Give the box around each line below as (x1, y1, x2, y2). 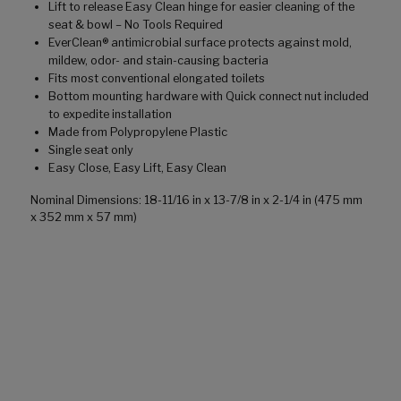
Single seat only (48, 142, 133, 157)
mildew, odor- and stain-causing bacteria (48, 53, 269, 67)
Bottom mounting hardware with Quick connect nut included (48, 89, 369, 103)
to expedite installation (48, 107, 172, 121)
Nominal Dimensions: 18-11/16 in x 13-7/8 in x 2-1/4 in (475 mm (30, 192, 363, 207)
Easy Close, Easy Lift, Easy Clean (48, 160, 226, 175)
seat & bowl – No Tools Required (48, 17, 223, 31)
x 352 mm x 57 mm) (30, 209, 137, 224)
